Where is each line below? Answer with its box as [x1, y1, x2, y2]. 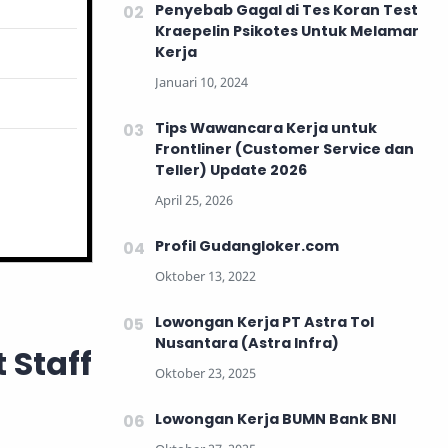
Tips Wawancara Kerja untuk [155, 117, 377, 138]
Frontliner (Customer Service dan [155, 138, 414, 159]
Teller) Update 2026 [155, 159, 307, 180]
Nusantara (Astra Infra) [155, 332, 339, 353]
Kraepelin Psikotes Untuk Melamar [155, 20, 419, 41]
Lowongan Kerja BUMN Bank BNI [155, 408, 396, 429]
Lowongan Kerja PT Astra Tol [155, 311, 374, 332]
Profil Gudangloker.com [155, 235, 339, 256]
